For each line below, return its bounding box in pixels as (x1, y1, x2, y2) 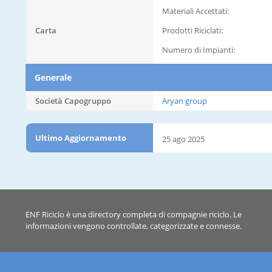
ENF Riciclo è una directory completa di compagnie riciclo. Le (25, 209, 242, 220)
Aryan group (162, 95, 207, 106)
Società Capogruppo (35, 95, 111, 106)
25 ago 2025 (162, 133, 205, 144)
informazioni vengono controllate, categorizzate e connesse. (25, 220, 242, 231)
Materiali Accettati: (162, 5, 229, 16)
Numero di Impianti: (162, 44, 235, 55)
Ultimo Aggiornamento (35, 132, 126, 143)
